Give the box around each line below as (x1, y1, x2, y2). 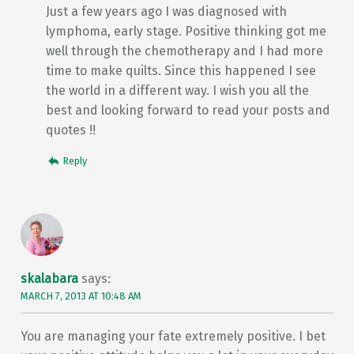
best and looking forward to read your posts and (45, 103, 330, 119)
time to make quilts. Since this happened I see (45, 63, 316, 79)
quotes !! (45, 122, 96, 138)
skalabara (20, 271, 78, 287)
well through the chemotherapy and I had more (45, 43, 323, 59)
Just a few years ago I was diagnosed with (45, 4, 287, 20)
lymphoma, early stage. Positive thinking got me (45, 24, 326, 40)
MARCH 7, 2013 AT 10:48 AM (20, 290, 141, 303)
